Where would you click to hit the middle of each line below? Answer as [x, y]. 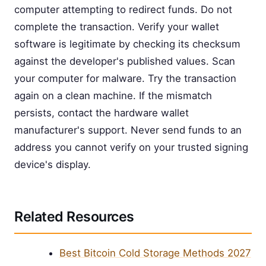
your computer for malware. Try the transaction [125, 78]
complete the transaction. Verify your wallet [117, 26]
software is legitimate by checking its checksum [127, 44]
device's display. [53, 164]
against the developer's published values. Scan [125, 61]
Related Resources [74, 216]
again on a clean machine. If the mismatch [113, 95]
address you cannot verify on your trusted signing [131, 147]
